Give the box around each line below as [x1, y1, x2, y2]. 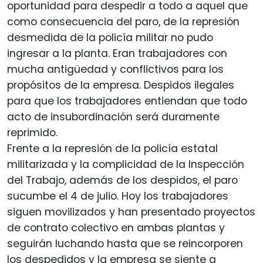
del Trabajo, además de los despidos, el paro [7, 173, 238, 188]
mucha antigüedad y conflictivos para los [7, 62, 224, 77]
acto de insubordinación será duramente [7, 110, 220, 124]
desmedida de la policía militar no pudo [7, 31, 213, 45]
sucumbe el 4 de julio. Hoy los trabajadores [7, 189, 228, 204]
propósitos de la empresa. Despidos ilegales [7, 78, 234, 93]
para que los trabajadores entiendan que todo [7, 94, 247, 109]
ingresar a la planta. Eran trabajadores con [7, 46, 227, 61]
